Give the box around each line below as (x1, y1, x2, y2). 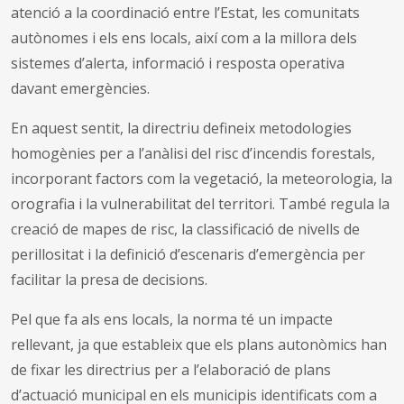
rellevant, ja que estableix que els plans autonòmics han (11, 334, 387, 354)
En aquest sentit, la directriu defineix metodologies (11, 117, 352, 138)
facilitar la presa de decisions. (11, 269, 207, 289)
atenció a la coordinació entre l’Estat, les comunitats (11, 2, 360, 23)
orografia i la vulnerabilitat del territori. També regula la (11, 193, 390, 214)
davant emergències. (11, 78, 150, 98)
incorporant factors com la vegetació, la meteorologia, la (11, 168, 392, 188)
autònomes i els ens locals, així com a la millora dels (11, 27, 357, 48)
